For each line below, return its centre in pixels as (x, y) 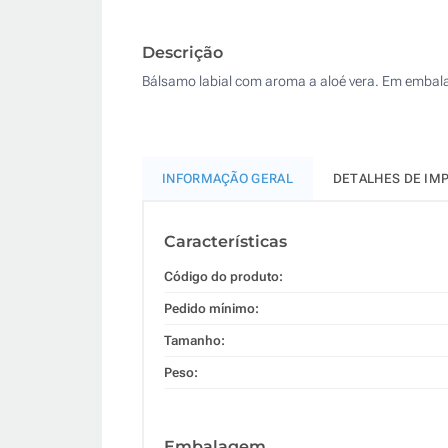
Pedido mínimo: (211, 308)
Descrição (182, 52)
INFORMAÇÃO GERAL (227, 178)
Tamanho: (194, 340)
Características (225, 241)
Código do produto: (223, 276)
